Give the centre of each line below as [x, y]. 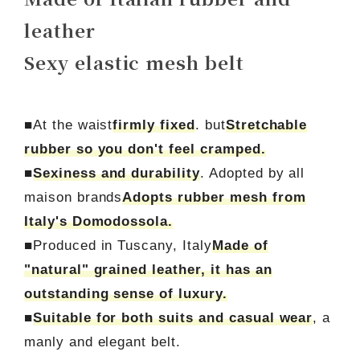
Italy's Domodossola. [98, 222]
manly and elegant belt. [102, 342]
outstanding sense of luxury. [125, 294]
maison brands [73, 198]
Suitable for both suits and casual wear [173, 318]
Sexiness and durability [116, 174]
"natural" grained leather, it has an [148, 270]
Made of [240, 246]
